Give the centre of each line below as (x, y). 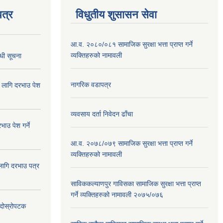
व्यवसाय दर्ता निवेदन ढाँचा (102, 114)
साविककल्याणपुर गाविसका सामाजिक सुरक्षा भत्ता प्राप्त (136, 184)
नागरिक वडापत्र (91, 85)
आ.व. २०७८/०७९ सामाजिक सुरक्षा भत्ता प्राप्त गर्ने (132, 143)
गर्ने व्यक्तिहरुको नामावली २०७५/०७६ (117, 195)
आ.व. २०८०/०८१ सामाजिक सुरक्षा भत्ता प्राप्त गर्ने (132, 44)
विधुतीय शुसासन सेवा (116, 15)
